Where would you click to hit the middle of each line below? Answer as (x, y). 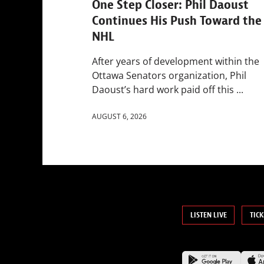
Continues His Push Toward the (177, 21)
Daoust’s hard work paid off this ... (168, 90)
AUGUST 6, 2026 (119, 117)
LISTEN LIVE (208, 215)
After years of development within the (176, 62)
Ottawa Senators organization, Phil (169, 76)
